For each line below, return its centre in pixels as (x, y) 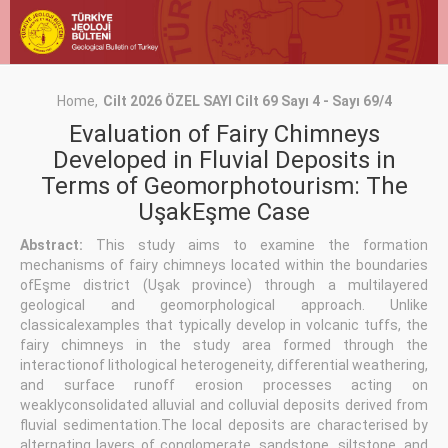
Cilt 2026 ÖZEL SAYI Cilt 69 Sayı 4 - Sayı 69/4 (247, 101)
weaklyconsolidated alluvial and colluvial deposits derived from (224, 405)
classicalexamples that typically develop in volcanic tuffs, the (224, 325)
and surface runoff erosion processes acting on (224, 385)
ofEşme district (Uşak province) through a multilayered (224, 285)
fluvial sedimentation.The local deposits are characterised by (224, 425)
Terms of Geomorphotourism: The (224, 186)
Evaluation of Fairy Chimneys (224, 134)
